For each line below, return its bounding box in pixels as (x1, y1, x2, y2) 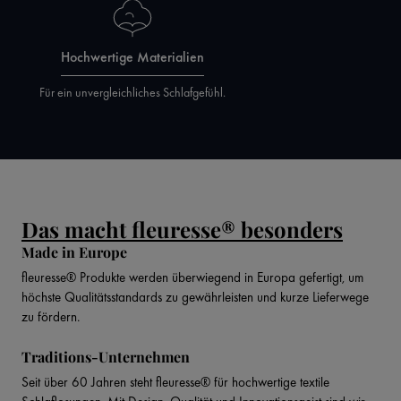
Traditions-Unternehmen (21, 347, 190, 367)
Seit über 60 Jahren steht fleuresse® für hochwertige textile (21, 373, 329, 392)
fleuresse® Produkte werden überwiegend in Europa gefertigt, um (21, 269, 363, 287)
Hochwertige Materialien (61, 47, 204, 67)
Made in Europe (21, 243, 127, 262)
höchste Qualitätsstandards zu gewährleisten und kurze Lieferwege (21, 288, 369, 307)
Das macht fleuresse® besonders (21, 215, 343, 244)
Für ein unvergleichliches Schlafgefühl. (39, 84, 226, 101)
